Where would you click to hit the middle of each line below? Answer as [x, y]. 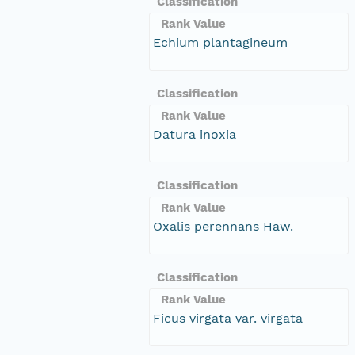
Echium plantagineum [220, 42]
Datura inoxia [195, 134]
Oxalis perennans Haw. [223, 226]
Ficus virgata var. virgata [228, 318]
